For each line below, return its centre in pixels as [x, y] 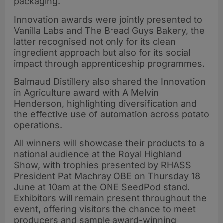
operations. [38, 125]
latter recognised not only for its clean [95, 41]
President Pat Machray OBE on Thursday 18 [107, 176]
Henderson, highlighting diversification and [105, 104]
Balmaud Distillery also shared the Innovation [110, 82]
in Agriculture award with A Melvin [86, 93]
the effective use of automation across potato [111, 114]
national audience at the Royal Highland [98, 154]
